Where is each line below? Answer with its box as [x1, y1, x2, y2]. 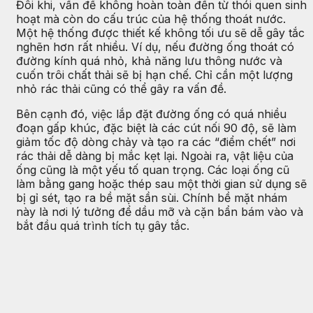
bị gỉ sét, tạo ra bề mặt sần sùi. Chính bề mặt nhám [16, 190, 287, 205]
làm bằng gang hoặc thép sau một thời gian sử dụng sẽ [16, 176, 307, 191]
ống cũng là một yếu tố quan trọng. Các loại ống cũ [16, 162, 289, 177]
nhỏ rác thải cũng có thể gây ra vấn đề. [16, 81, 226, 96]
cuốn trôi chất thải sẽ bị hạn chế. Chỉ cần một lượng [16, 67, 293, 82]
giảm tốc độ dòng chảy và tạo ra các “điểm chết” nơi [16, 134, 296, 149]
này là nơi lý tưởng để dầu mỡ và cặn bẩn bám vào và [16, 204, 303, 219]
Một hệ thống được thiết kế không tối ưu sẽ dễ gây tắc [16, 25, 305, 40]
